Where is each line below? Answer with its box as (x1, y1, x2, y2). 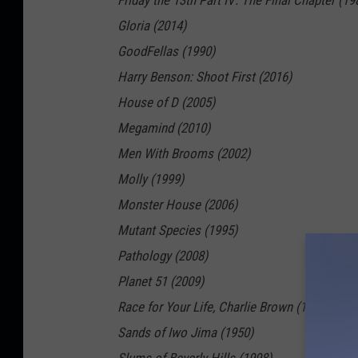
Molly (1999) (117, 171, 184, 188)
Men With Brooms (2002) (117, 145, 250, 162)
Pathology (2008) (117, 248, 208, 265)
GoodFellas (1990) (117, 43, 215, 60)
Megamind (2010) (117, 120, 210, 137)
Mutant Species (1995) (117, 222, 237, 239)
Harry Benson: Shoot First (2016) (117, 69, 292, 86)
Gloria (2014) (117, 18, 186, 34)
